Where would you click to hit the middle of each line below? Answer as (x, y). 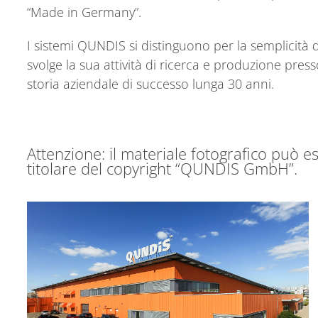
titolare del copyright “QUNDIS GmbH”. (162, 169)
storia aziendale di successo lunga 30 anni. (150, 84)
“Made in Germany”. (84, 12)
